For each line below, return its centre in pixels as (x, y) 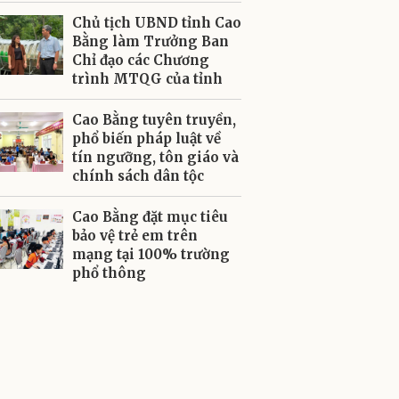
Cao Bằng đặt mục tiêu (150, 217)
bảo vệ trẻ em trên (135, 236)
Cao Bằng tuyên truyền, (154, 120)
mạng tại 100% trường (151, 254)
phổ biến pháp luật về (147, 138)
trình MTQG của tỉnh (147, 79)
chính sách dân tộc (138, 176)
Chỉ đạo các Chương (141, 60)
